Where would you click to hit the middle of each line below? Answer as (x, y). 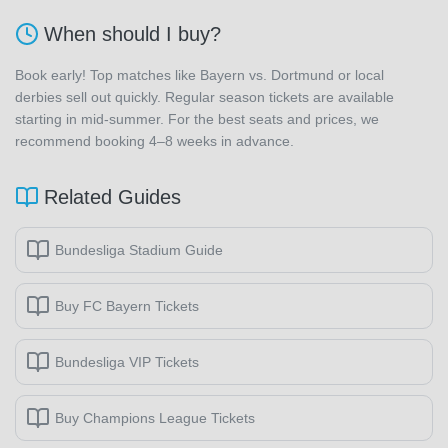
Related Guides (112, 196)
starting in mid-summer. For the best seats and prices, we (197, 119)
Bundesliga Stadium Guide (139, 250)
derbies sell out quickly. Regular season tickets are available (204, 97)
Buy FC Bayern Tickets (127, 306)
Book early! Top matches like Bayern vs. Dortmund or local (199, 75)
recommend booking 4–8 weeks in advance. (154, 141)
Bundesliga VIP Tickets (127, 362)
